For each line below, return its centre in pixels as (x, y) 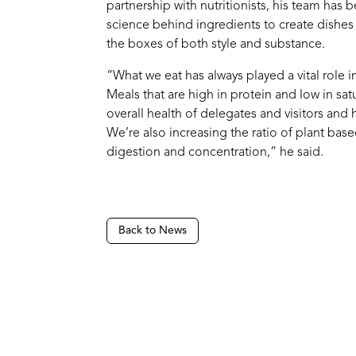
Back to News (153, 230)
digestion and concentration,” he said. (215, 152)
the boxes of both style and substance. (216, 44)
